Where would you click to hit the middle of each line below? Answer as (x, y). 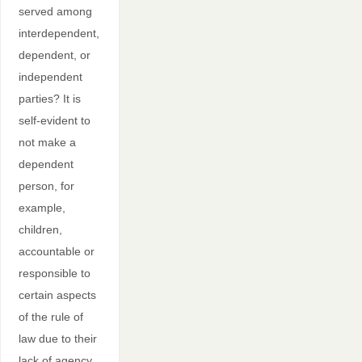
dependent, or (54, 55)
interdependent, (59, 33)
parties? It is (49, 98)
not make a (47, 142)
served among (55, 11)
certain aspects (57, 295)
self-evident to (54, 120)
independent (50, 76)
